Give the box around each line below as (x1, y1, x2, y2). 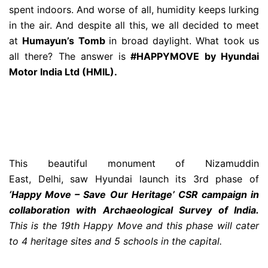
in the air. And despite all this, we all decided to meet (9, 19, 259, 32)
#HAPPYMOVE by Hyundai (126, 50, 260, 63)
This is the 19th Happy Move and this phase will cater (9, 220, 259, 232)
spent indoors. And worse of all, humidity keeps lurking (9, 4, 259, 16)
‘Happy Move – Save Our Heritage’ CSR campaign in (9, 188, 259, 201)
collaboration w (9, 204, 85, 217)
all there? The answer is (9, 50, 126, 63)
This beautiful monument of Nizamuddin (9, 157, 259, 170)
